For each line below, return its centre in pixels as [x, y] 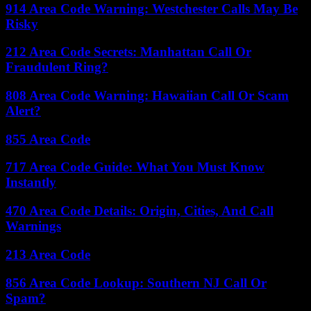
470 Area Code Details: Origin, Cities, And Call [140, 211]
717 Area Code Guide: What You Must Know [135, 167]
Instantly [31, 183]
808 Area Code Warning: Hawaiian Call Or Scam [147, 96]
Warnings [33, 226]
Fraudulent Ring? [57, 67]
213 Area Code [48, 254]
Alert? [23, 111]
